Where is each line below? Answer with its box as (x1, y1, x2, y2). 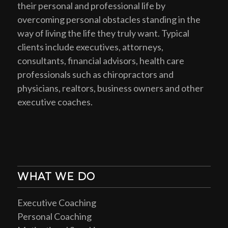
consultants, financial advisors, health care (17, 55, 184, 67)
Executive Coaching (17, 196, 96, 208)
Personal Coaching (17, 210, 92, 222)
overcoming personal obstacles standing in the (17, 14, 201, 25)
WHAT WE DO (17, 170, 95, 183)
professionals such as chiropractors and (17, 69, 174, 80)
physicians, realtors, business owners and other (17, 82, 204, 94)
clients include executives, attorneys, (17, 41, 163, 53)
